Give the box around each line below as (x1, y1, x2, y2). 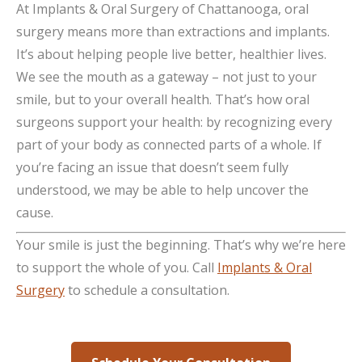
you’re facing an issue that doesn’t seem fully (16, 158, 288, 176)
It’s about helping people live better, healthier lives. (16, 45, 326, 63)
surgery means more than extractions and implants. (16, 23, 330, 40)
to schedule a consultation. (65, 281, 229, 299)
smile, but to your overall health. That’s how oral (16, 90, 309, 108)
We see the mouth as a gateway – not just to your (16, 68, 317, 86)
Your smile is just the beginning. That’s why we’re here (16, 236, 346, 254)
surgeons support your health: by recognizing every (16, 113, 332, 131)
